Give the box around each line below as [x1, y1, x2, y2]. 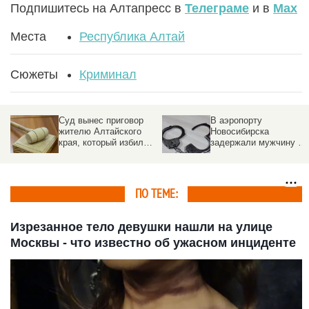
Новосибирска [210, 126, 269, 137]
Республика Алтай [79, 29, 185, 43]
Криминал [79, 67, 137, 81]
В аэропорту [210, 114, 262, 126]
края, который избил [59, 137, 143, 148]
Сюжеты [10, 67, 58, 81]
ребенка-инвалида [59, 148, 134, 159]
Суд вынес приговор [59, 114, 143, 126]
